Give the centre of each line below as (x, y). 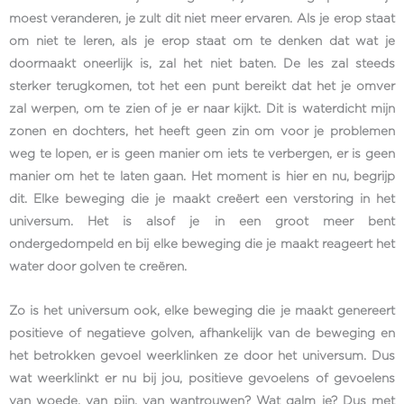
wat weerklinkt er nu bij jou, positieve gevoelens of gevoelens (202, 378)
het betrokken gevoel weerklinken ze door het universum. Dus (202, 356)
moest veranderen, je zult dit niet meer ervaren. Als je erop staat (202, 18)
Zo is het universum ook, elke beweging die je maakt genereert (202, 311)
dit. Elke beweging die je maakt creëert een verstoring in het (202, 199)
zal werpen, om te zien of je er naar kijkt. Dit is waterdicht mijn (202, 109)
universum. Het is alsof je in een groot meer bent (202, 221)
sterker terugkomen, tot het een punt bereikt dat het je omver (202, 86)
